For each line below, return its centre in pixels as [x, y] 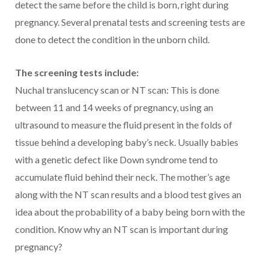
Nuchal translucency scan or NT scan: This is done [117, 89]
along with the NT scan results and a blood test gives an [128, 194]
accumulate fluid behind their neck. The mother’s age [122, 177]
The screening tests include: [77, 72]
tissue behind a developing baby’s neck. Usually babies [127, 142]
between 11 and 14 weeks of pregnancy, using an [114, 107]
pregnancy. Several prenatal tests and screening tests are [130, 22]
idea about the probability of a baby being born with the [130, 211]
